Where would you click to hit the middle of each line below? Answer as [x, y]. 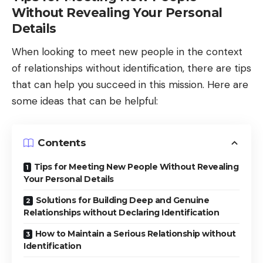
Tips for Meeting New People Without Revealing [136, 166]
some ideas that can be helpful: [85, 101]
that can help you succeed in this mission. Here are [130, 85]
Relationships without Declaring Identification [121, 212]
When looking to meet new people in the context [127, 52]
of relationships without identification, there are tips [131, 68]
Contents [62, 143]
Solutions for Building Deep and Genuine [122, 200]
